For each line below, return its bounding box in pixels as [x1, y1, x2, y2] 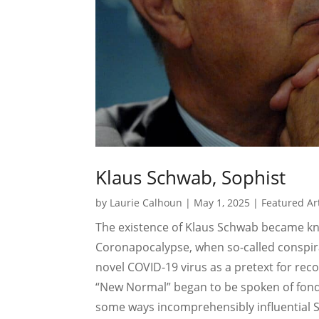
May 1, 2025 [194, 196, 251, 210]
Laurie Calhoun [110, 196, 183, 210]
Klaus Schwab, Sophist [95, 164, 286, 191]
